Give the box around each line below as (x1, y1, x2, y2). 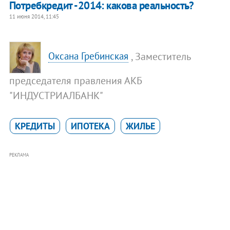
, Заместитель (131, 49, 191, 63)
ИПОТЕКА (70, 120, 110, 132)
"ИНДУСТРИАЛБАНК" (9, 88, 103, 102)
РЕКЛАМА (9, 151, 29, 158)
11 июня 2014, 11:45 (9, 12, 59, 20)
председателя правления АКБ (9, 73, 142, 87)
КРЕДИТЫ (14, 120, 55, 132)
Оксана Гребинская (48, 50, 129, 63)
